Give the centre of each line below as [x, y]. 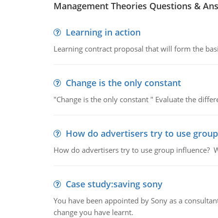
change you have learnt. [93, 212]
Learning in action [103, 32]
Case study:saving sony [114, 184]
